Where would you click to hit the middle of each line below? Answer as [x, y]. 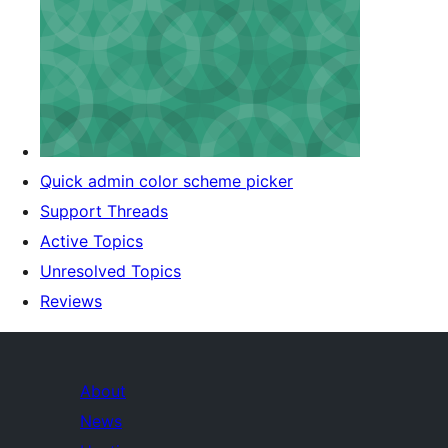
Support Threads [104, 211]
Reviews [71, 301]
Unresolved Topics [110, 271]
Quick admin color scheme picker [166, 181]
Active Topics [91, 241]
